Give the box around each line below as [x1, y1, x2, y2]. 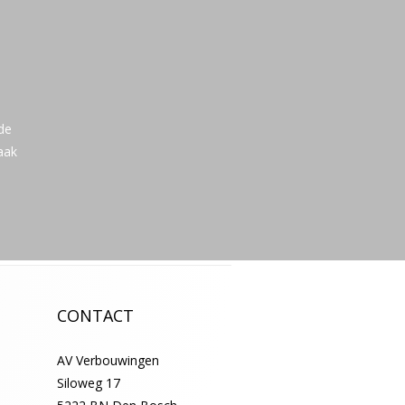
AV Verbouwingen [57, 351, 160, 369]
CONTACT [57, 304, 135, 326]
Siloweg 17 [57, 373, 121, 391]
